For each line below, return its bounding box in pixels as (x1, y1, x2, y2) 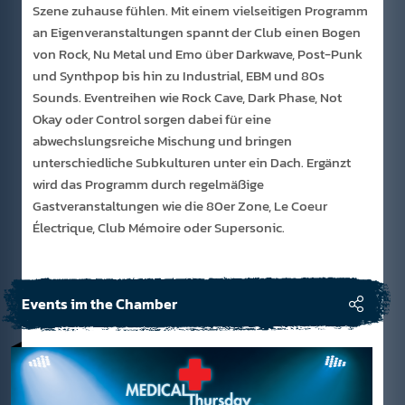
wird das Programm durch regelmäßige (33, 174, 264, 194)
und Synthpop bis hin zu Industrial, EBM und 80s (33, 65, 325, 86)
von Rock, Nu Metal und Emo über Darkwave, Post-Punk (33, 43, 363, 64)
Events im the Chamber (22, 293, 177, 315)
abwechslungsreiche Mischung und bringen (33, 130, 292, 151)
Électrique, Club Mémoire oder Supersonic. (33, 217, 285, 238)
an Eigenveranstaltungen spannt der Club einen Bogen (33, 22, 361, 42)
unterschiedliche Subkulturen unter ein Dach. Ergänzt (33, 152, 351, 173)
